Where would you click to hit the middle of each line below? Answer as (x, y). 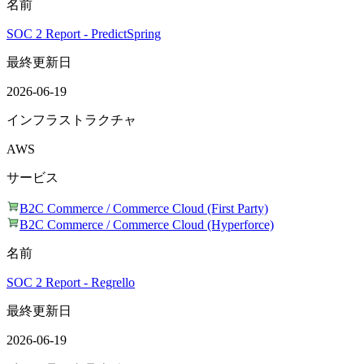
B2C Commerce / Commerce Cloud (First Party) (144, 208)
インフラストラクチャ (71, 120)
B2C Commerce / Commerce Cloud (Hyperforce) (147, 225)
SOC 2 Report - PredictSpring (84, 34)
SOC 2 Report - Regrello (71, 282)
